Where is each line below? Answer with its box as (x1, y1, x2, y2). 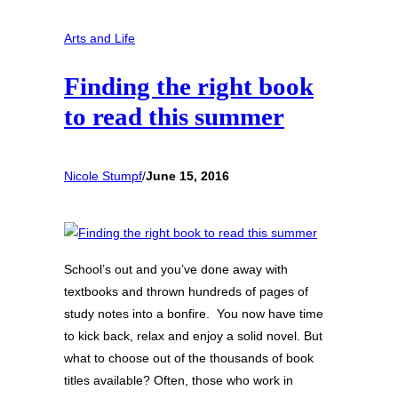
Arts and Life (64, 30, 135, 45)
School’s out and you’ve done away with (64, 261, 288, 276)
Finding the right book (64, 71, 314, 100)
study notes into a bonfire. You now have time (64, 306, 323, 321)
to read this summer (64, 101, 284, 131)
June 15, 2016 (146, 169, 229, 184)
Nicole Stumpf (64, 169, 142, 184)
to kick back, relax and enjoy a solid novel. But (64, 328, 322, 343)
